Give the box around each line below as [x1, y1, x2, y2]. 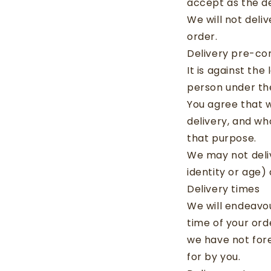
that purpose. [187, 131, 256, 145]
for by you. [187, 250, 241, 264]
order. [187, 30, 218, 44]
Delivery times [187, 182, 260, 196]
